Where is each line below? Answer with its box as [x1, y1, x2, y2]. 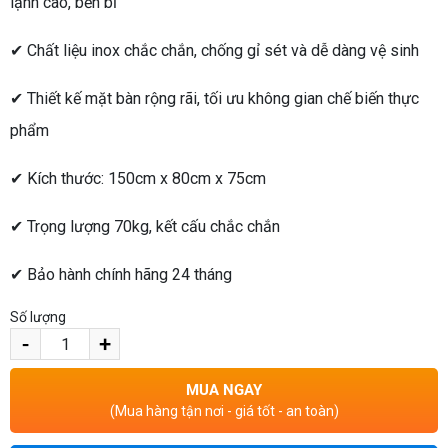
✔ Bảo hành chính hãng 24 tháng [10, 265, 232, 285]
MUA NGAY [186, 381, 262, 400]
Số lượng [10, 309, 66, 326]
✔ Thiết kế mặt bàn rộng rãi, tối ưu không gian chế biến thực [10, 89, 419, 109]
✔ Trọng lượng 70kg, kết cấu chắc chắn [10, 217, 280, 237]
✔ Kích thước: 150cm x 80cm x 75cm [10, 169, 266, 189]
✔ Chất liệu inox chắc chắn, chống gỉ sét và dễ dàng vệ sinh [10, 41, 419, 61]
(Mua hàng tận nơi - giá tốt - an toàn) [109, 403, 339, 420]
